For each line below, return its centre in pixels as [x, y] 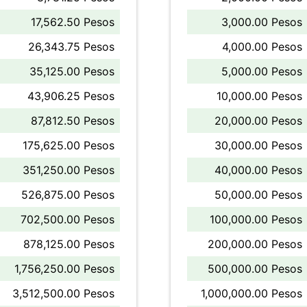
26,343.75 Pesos [71, 47]
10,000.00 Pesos [259, 96]
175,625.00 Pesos [69, 145]
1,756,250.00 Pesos [64, 269]
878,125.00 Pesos [69, 244]
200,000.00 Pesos [255, 244]
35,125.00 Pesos [72, 71]
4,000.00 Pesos [262, 47]
